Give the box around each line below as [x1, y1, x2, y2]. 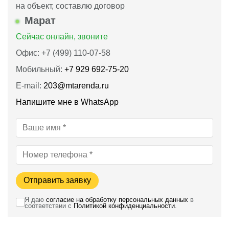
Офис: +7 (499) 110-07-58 [16, 49, 110, 58]
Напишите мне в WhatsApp [16, 98, 121, 107]
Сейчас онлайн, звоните [16, 32, 108, 41]
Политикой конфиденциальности [74, 202, 175, 210]
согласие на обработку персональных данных [46, 196, 188, 204]
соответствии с [25, 202, 74, 210]
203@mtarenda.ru [43, 81, 109, 90]
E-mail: [16, 81, 43, 90]
